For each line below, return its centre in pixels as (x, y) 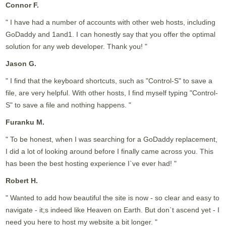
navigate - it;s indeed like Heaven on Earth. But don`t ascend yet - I (113, 210)
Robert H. (22, 180)
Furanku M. (25, 122)
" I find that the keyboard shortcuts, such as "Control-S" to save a (109, 80)
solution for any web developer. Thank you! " (77, 46)
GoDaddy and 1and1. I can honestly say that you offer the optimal (111, 34)
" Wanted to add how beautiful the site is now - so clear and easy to (113, 197)
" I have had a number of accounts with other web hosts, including (111, 22)
